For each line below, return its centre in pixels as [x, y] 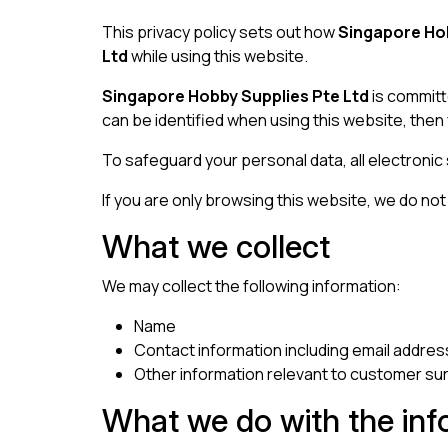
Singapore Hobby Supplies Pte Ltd [235, 96]
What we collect [216, 247]
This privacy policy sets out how [220, 32]
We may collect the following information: [251, 286]
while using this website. [218, 56]
